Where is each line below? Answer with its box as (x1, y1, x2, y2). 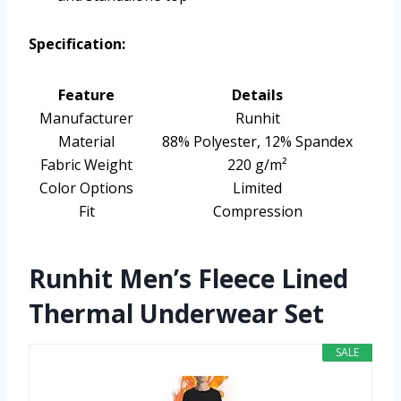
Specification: (29, 34, 125, 55)
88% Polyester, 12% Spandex (162, 132, 353, 152)
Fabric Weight (40, 155, 132, 175)
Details (232, 85, 283, 106)
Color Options (39, 178, 133, 199)
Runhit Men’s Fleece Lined (29, 261, 348, 296)
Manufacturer (39, 108, 133, 129)
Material (58, 132, 115, 152)
